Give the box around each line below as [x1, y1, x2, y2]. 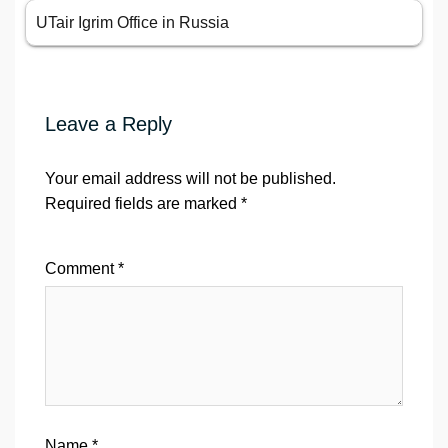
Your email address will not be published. [45, 170, 336, 188]
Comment [45, 260, 118, 278]
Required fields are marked [45, 195, 241, 213]
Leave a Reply [45, 113, 172, 136]
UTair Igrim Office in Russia [36, 14, 229, 32]
